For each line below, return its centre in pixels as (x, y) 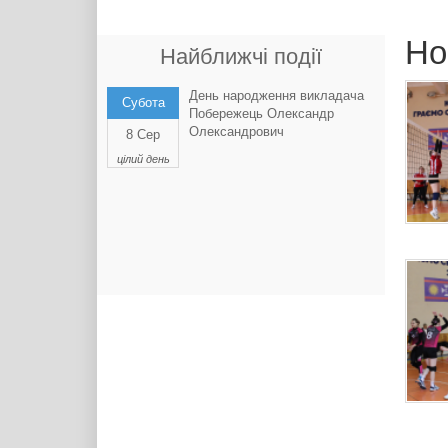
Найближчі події (240, 56)
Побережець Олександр (261, 113)
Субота (143, 102)
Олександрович (236, 131)
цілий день (143, 159)
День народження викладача (276, 95)
